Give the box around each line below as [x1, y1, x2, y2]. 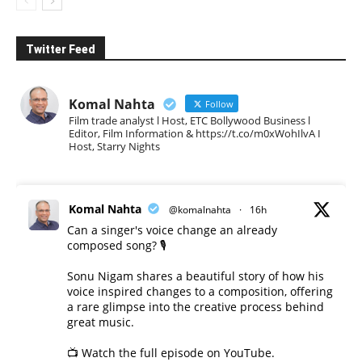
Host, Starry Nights [69, 138, 160, 154]
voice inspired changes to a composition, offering [67, 283, 333, 299]
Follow [203, 97, 234, 110]
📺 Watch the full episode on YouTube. [67, 344, 275, 360]
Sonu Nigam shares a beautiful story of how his [67, 267, 324, 284]
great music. [67, 314, 134, 330]
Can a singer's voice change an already [67, 221, 277, 238]
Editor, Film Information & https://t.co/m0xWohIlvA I [69, 125, 321, 141]
